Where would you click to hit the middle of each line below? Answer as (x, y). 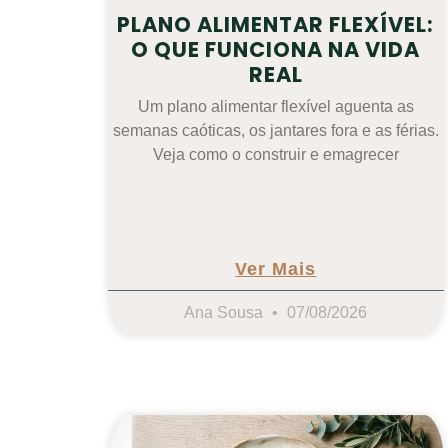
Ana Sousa (226, 313)
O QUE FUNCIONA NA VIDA (276, 49)
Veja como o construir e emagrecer (275, 154)
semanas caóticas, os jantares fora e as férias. (275, 130)
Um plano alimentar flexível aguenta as (275, 106)
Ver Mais (276, 269)
